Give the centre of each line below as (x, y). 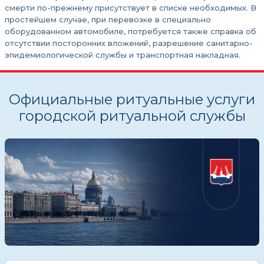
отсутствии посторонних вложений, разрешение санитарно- (129, 43)
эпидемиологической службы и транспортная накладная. (123, 55)
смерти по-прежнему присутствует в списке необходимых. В (131, 8)
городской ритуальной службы (132, 116)
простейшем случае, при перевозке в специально (108, 19)
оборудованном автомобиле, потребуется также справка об (131, 31)
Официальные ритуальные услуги (132, 99)
